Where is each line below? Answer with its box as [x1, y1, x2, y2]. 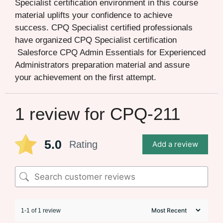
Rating [69, 139, 98, 150]
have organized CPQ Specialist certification [15, 35, 177, 45]
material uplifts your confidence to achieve [15, 10, 172, 20]
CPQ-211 [110, 104, 180, 124]
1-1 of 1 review [21, 207, 61, 214]
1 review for [15, 104, 110, 124]
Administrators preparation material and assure [15, 60, 190, 70]
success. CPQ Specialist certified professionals [15, 23, 193, 33]
